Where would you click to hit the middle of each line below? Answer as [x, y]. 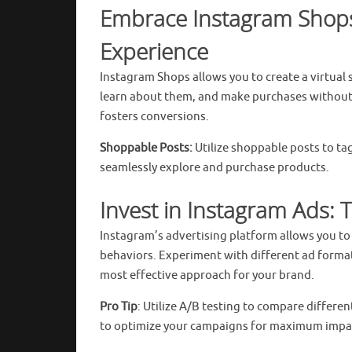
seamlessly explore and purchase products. [214, 167]
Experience [154, 51]
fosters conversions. [154, 116]
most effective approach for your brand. [207, 275]
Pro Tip [119, 306]
